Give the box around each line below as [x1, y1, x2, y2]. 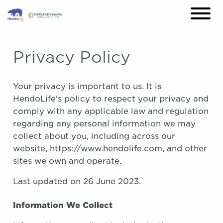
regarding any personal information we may [13, 119, 196, 128]
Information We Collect [13, 201, 112, 210]
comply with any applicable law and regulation [13, 107, 209, 116]
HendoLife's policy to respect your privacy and [13, 94, 209, 104]
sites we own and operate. [13, 156, 121, 166]
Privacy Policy [13, 47, 130, 67]
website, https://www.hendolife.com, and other [13, 144, 207, 153]
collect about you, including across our [13, 131, 175, 141]
